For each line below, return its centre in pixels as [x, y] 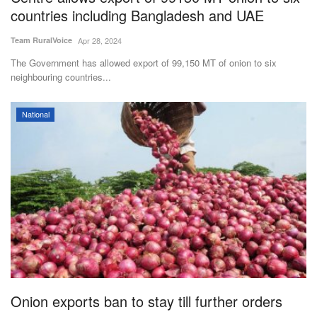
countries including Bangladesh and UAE [137, 16]
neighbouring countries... [61, 77]
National [35, 114]
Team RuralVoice [41, 40]
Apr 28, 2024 [100, 41]
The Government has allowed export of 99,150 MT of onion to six [144, 63]
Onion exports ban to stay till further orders [146, 301]
